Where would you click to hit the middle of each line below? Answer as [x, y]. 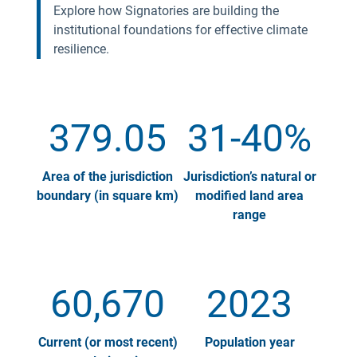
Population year [249, 342]
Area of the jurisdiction [108, 177]
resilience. [81, 49]
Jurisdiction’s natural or [249, 177]
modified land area [249, 196]
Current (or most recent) [108, 342]
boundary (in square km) [108, 196]
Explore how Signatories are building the [166, 11]
